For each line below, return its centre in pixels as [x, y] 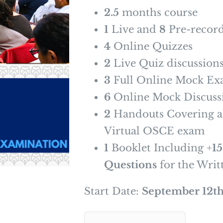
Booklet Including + [160, 148]
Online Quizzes [152, 47]
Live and [134, 30]
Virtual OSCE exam [154, 131]
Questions [130, 165]
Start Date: [113, 191]
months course [158, 13]
